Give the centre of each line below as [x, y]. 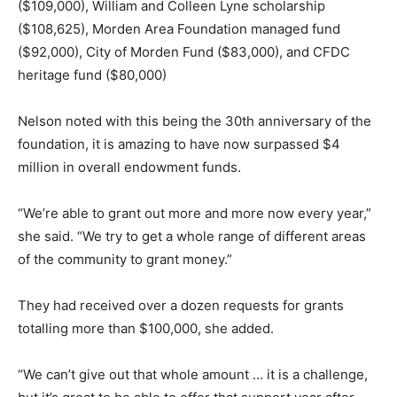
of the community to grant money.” [125, 259]
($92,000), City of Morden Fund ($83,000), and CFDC [184, 51]
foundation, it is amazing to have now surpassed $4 [179, 144]
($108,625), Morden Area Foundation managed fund [179, 28]
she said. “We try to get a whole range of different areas [192, 236]
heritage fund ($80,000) [92, 74]
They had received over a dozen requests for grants [181, 305]
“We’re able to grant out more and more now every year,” [195, 213]
